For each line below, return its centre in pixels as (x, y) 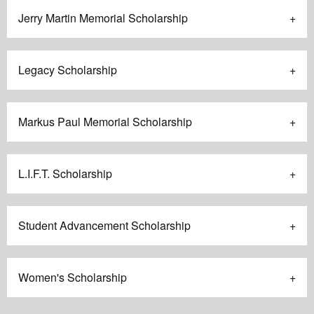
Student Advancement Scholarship (104, 226)
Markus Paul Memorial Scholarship (105, 122)
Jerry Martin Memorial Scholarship (103, 18)
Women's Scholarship (73, 278)
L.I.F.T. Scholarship (65, 174)
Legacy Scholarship (68, 70)
